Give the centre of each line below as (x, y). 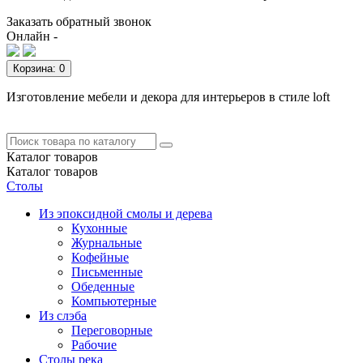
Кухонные (99, 228)
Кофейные (100, 257)
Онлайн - (32, 36)
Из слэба (63, 315)
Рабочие (94, 344)
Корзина (33, 68)
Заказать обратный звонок (79, 21)
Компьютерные (114, 301)
